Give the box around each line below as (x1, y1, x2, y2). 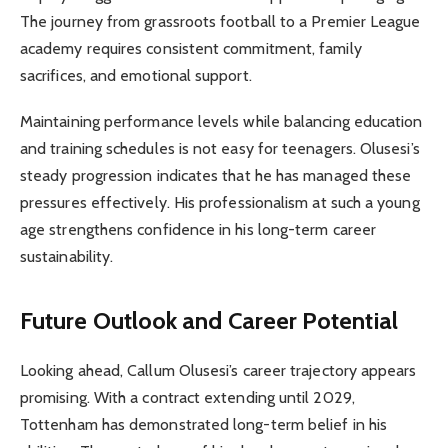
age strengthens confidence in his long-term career (20, 220, 376, 240)
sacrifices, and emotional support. (20, 66, 252, 86)
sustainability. (20, 247, 114, 267)
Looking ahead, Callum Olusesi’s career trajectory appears (20, 360, 417, 380)
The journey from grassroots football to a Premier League (20, 12, 421, 32)
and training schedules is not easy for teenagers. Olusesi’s (20, 139, 420, 159)
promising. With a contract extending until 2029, (20, 387, 355, 407)
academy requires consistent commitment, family (20, 39, 362, 59)
